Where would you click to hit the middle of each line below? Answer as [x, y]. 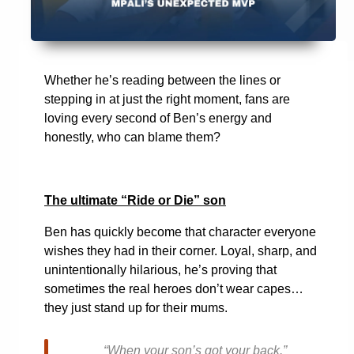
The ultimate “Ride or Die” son [135, 201]
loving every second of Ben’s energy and [158, 119]
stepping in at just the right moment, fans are [167, 100]
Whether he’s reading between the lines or [162, 81]
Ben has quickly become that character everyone [180, 232]
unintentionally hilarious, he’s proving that [160, 270]
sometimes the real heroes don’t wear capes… [174, 289]
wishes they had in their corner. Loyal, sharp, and [181, 251]
